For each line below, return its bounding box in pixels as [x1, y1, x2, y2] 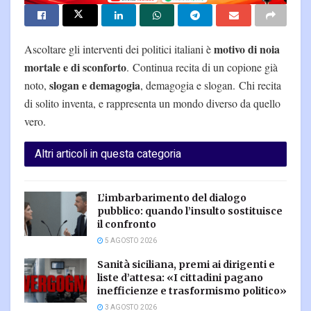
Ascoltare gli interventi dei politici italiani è [24, 41, 214, 56]
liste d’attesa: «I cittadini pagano [97, 271, 263, 284]
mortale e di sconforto [24, 58, 126, 75]
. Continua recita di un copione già [126, 59, 278, 74]
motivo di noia [214, 40, 280, 57]
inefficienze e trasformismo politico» [97, 284, 287, 297]
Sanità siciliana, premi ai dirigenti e [97, 258, 275, 271]
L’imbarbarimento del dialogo [97, 191, 246, 204]
